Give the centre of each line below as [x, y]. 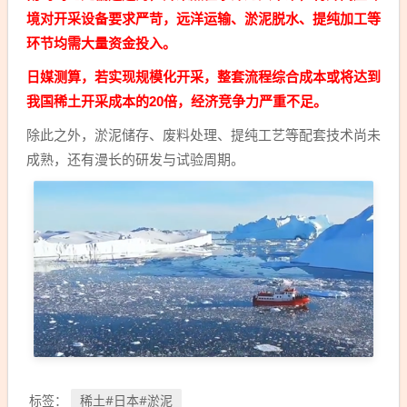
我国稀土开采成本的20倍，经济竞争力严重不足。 [177, 102]
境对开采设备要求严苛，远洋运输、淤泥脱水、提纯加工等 [203, 19]
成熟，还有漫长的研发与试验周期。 [135, 160]
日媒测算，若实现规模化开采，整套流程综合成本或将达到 [203, 77]
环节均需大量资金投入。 [101, 44]
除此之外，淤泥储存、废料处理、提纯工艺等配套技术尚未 [203, 135]
